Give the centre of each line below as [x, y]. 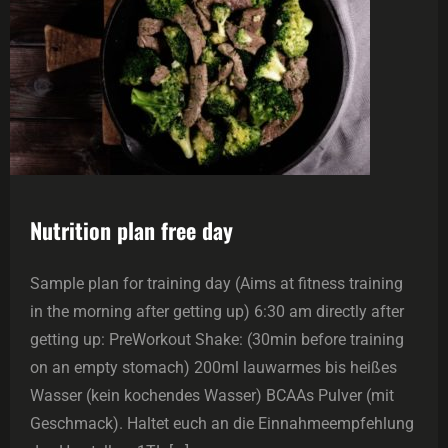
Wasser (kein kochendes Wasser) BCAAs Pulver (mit [212, 395]
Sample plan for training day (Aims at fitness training [216, 283]
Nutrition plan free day [131, 229]
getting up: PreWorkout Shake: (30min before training [217, 339]
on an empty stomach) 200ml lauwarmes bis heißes [213, 367]
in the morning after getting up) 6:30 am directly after [217, 311]
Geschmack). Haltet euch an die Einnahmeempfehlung [222, 423]
